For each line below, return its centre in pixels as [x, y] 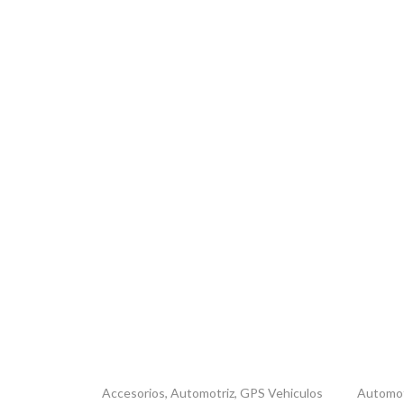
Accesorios [133, 392]
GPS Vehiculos [281, 392]
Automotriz [202, 392]
